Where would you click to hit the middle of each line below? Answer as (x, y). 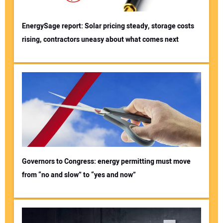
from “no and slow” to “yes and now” (79, 175)
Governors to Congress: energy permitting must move (106, 162)
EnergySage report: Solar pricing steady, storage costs (108, 26)
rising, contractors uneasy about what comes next (100, 40)
